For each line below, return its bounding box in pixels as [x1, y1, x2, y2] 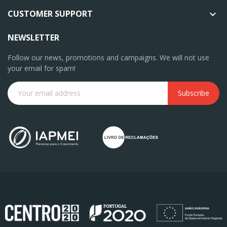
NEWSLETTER [8, 31, 59, 43]
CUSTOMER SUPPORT [8, 8, 93, 19]
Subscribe [178, 88, 209, 98]
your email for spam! [8, 63, 75, 73]
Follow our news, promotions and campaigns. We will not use [8, 52, 209, 62]
